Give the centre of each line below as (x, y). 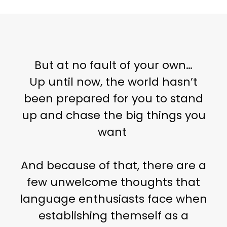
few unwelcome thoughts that (113, 182)
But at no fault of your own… (113, 65)
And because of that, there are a (113, 165)
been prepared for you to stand (113, 98)
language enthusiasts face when (113, 199)
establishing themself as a (113, 215)
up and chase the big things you (113, 115)
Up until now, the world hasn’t (113, 82)
